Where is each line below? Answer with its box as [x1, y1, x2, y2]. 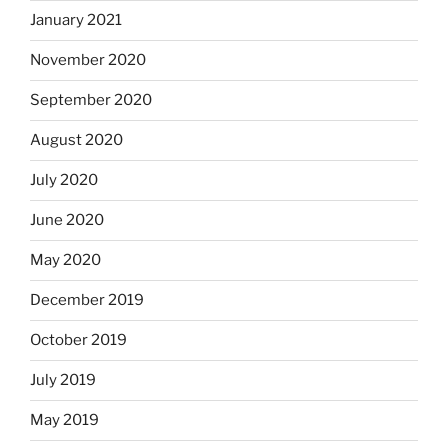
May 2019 [30, 411, 99, 430]
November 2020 [30, 51, 146, 70]
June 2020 [30, 211, 104, 230]
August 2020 [30, 131, 123, 150]
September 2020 [30, 91, 152, 110]
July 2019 [30, 371, 96, 390]
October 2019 [30, 331, 127, 350]
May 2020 [30, 251, 101, 270]
